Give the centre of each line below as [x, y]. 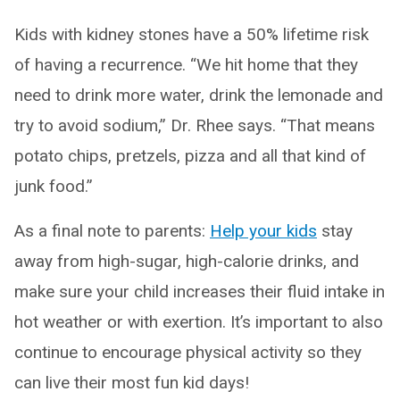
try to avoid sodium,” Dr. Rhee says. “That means [195, 125]
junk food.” [54, 186]
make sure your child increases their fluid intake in [200, 291]
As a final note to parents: [112, 230]
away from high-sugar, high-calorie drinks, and [187, 261]
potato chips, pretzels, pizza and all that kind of [190, 155]
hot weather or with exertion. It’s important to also [199, 321]
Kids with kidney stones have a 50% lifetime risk [192, 34]
